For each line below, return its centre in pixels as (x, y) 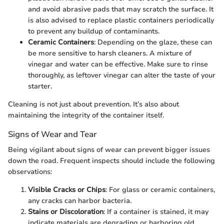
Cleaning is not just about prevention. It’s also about (93, 104)
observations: (30, 172)
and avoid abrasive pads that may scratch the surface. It (121, 9)
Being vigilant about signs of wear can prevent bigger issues (109, 150)
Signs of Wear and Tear (52, 134)
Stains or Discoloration (66, 212)
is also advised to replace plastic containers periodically (121, 20)
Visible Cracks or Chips (67, 190)
